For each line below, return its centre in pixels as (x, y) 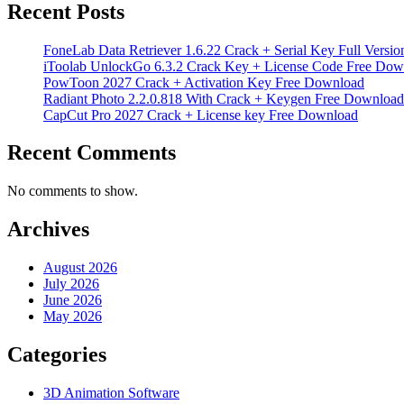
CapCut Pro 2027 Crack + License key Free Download (201, 115)
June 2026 (73, 300)
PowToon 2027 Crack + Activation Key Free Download (204, 82)
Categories (57, 355)
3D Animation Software (111, 392)
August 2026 (80, 268)
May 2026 (73, 317)
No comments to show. (73, 191)
